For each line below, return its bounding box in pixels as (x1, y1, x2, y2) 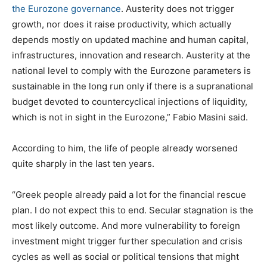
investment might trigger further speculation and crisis (12, 235, 243, 247)
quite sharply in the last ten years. (12, 157, 154, 169)
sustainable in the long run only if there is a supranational (12, 80, 253, 92)
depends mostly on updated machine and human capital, (12, 33, 249, 45)
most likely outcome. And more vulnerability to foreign (12, 219, 240, 231)
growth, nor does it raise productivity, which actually (12, 18, 231, 30)
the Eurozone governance (12, 2, 121, 14)
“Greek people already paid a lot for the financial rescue (12, 188, 246, 200)
